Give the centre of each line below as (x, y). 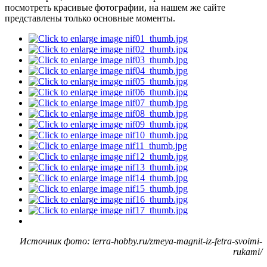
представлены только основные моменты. (90, 18)
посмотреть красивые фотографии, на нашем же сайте (115, 7)
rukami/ (248, 252)
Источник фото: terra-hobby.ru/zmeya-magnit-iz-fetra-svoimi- (141, 241)
